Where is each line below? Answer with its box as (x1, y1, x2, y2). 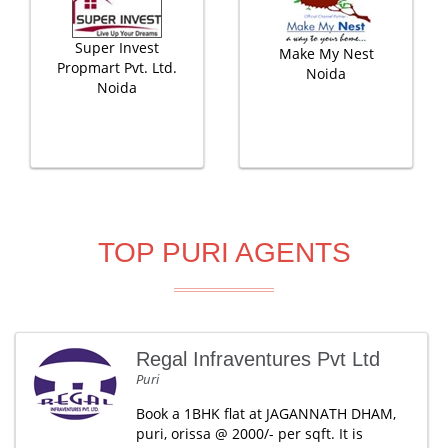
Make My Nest (278, 44, 374, 63)
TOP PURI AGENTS (97, 237, 351, 268)
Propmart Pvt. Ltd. (57, 58, 177, 77)
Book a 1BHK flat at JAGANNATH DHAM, (136, 404, 396, 423)
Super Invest (75, 38, 159, 57)
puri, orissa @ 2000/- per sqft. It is (136, 424, 363, 443)
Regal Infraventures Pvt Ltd (136, 348, 380, 370)
